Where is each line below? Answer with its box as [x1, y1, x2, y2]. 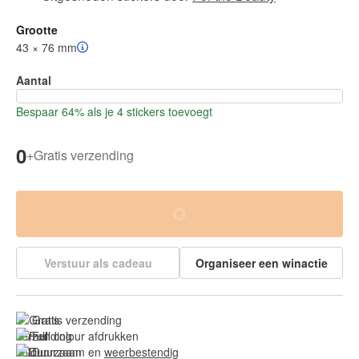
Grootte [16, 21, 58, 38]
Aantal [16, 71, 51, 88]
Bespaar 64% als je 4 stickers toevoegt [16, 103, 212, 119]
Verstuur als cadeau [43, 254, 152, 271]
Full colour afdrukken [32, 327, 139, 344]
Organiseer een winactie [195, 254, 328, 271]
